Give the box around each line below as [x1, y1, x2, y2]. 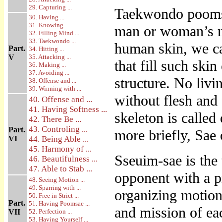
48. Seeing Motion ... [29, 176, 85, 183]
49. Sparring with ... [29, 184, 81, 191]
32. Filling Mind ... [29, 29, 79, 37]
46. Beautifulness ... [29, 154, 98, 164]
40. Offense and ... [29, 95, 92, 104]
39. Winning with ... [29, 85, 81, 92]
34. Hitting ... [29, 45, 64, 53]
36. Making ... [29, 61, 66, 68]
